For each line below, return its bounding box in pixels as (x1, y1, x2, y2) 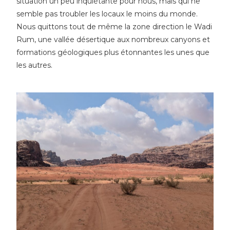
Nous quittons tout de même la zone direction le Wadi (16, 22, 213, 31)
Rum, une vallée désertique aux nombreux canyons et (16, 34, 210, 44)
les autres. (16, 60, 53, 70)
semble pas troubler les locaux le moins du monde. (16, 9, 198, 18)
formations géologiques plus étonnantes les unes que (16, 47, 210, 57)
